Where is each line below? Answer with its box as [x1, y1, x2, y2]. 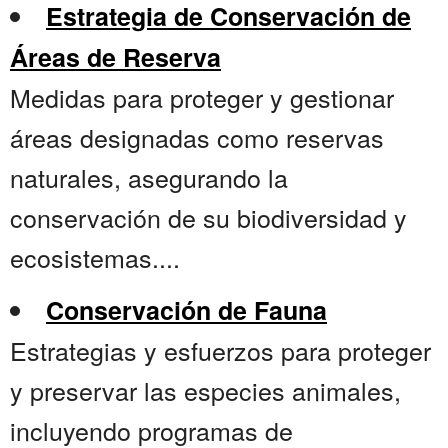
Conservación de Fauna [46, 292, 327, 329]
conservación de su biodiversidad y [10, 199, 407, 236]
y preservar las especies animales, [10, 372, 401, 409]
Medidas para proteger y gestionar [10, 79, 394, 116]
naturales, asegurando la [10, 159, 288, 196]
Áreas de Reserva [10, 39, 221, 76]
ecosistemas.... [10, 239, 180, 276]
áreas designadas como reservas [10, 119, 384, 156]
